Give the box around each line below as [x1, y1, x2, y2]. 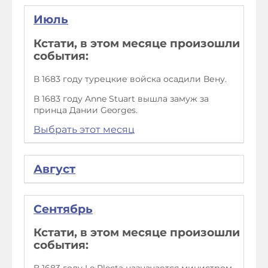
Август [33, 162, 75, 176]
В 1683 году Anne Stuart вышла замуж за [33, 93, 209, 104]
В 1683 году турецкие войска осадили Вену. [33, 73, 227, 84]
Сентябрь [33, 202, 93, 216]
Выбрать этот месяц [33, 123, 135, 135]
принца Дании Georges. [33, 104, 138, 115]
